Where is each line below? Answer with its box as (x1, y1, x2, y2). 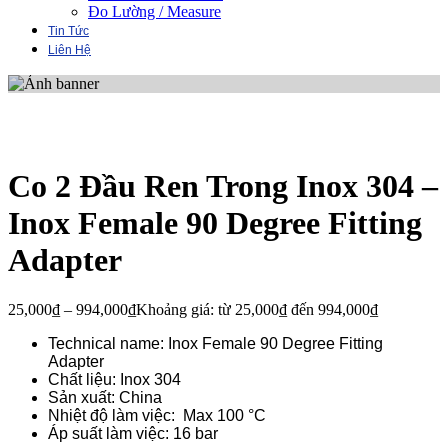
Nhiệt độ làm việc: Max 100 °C (48, 406, 266, 424)
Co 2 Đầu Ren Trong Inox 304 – (8, 168, 438, 205)
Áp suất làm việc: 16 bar (48, 424, 218, 442)
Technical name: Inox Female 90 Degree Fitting (48, 334, 383, 352)
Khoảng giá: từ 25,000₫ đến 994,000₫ (136, 300, 378, 318)
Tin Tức (48, 24, 89, 38)
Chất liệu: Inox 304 (48, 370, 181, 388)
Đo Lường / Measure (88, 3, 221, 20)
